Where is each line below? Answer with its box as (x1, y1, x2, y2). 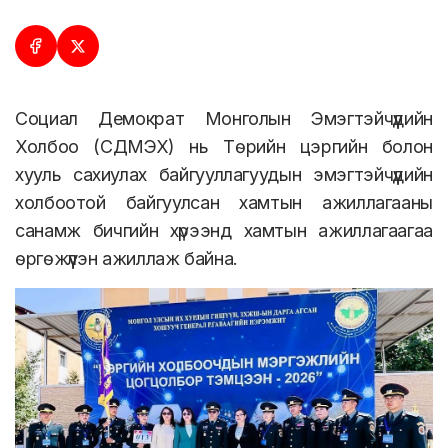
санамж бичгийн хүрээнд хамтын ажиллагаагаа (15, 220, 433, 241)
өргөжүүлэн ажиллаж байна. (15, 248, 238, 269)
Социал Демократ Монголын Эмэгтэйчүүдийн (15, 108, 433, 129)
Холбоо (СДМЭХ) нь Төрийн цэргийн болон (15, 136, 433, 157)
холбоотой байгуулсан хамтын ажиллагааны (15, 192, 433, 213)
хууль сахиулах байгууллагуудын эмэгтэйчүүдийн (15, 164, 433, 185)
